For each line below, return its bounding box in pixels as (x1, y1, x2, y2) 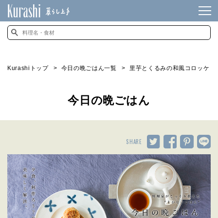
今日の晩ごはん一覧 (61, 65, 117, 72)
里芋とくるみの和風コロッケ (129, 65, 210, 72)
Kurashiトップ (7, 65, 49, 72)
